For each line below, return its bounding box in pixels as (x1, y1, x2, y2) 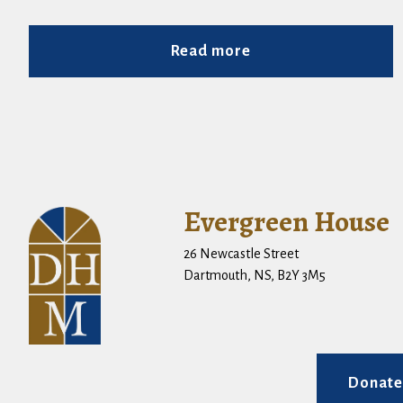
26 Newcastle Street (183, 246, 299, 262)
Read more (171, 43, 252, 60)
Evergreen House (183, 201, 390, 242)
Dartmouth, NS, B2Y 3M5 (183, 268, 326, 283)
